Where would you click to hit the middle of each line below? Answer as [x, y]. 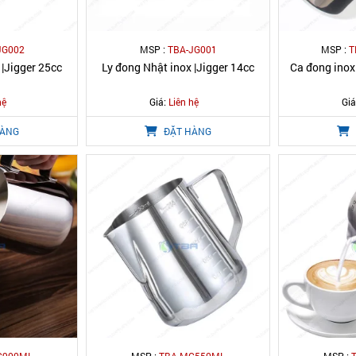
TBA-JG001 [192, 49]
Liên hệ [184, 102]
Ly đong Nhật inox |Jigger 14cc [178, 67]
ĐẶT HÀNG [186, 131]
